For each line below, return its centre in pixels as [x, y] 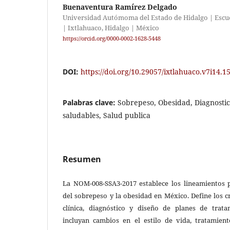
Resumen [82, 159]
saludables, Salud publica [107, 116]
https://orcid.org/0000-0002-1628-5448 [112, 39]
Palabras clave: [90, 103]
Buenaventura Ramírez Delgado [120, 7]
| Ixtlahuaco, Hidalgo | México [111, 27]
